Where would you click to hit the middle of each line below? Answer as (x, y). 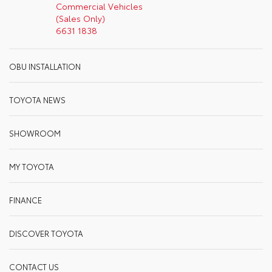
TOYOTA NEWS (37, 99)
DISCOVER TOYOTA (46, 233)
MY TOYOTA (32, 166)
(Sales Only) (80, 18)
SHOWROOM (35, 133)
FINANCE (25, 199)
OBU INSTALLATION (45, 66)
